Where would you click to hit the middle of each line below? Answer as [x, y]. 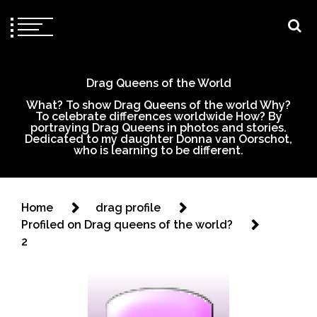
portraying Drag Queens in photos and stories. [158, 128]
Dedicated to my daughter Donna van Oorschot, [158, 139]
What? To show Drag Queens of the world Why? [158, 105]
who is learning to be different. [158, 150]
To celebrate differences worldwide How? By [158, 116]
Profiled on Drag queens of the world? [127, 225]
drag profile [128, 208]
